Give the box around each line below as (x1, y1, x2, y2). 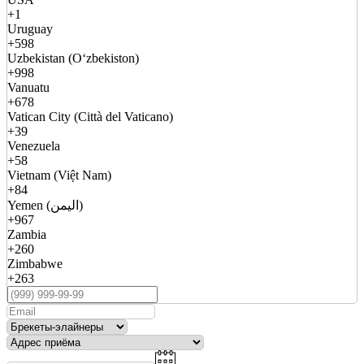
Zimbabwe (7, 257, 63, 271)
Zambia (7, 227, 46, 242)
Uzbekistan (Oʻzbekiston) (7, 51, 139, 66)
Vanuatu (7, 80, 50, 95)
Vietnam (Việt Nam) (7, 168, 111, 183)
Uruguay (7, 22, 53, 37)
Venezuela (7, 139, 60, 154)
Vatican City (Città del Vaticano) (7, 110, 173, 124)
